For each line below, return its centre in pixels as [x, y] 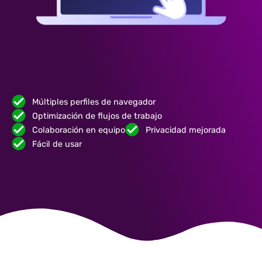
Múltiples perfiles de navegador [94, 102]
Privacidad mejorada [186, 130]
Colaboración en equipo [79, 130]
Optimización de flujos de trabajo [97, 116]
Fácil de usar [57, 144]
